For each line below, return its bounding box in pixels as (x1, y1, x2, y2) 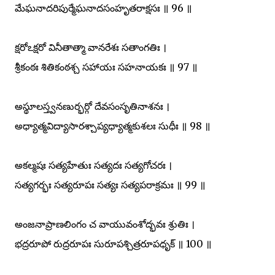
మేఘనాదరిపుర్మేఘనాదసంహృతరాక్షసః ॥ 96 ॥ (15, 1, 192, 14)
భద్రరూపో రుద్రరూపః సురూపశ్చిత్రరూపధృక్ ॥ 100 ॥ (15, 237, 212, 250)
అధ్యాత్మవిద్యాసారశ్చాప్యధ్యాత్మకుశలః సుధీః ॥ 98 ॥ (15, 119, 211, 132)
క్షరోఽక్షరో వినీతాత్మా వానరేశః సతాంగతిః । (15, 41, 166, 53)
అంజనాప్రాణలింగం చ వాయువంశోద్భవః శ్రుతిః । (15, 217, 195, 230)
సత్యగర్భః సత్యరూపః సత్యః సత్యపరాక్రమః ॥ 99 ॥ (15, 178, 206, 191)
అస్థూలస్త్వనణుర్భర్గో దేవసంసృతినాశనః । (15, 99, 169, 112)
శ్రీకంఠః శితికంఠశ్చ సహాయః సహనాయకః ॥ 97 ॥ (15, 60, 198, 73)
